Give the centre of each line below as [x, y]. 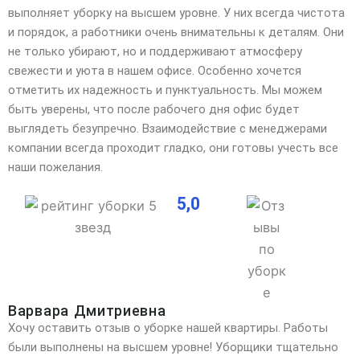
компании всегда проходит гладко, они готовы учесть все [173, 147]
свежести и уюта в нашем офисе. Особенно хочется [155, 70]
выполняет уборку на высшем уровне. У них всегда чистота [176, 12]
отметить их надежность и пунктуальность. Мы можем [165, 90]
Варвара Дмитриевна [87, 311]
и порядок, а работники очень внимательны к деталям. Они [176, 32]
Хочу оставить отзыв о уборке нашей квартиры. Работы [168, 328]
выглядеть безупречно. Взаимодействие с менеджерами [168, 128]
